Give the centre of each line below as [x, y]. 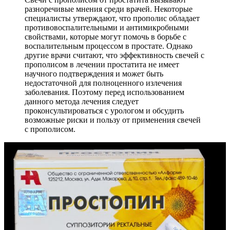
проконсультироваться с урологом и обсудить [104, 110]
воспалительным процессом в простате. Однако [109, 46]
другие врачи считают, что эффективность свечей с [114, 55]
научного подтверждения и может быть [94, 73]
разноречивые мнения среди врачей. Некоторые [109, 9]
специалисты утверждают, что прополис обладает [112, 18]
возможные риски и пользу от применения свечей [113, 120]
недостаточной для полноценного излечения [103, 83]
